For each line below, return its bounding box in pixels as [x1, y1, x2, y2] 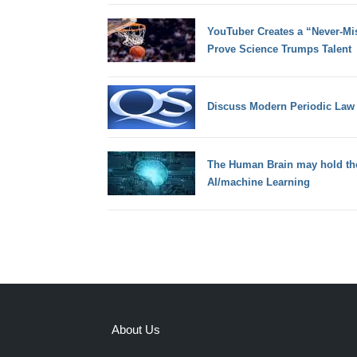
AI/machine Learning [206, 175, 310, 188]
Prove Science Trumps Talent [206, 42, 351, 55]
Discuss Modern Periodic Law [206, 100, 355, 113]
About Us [111, 323, 160, 337]
